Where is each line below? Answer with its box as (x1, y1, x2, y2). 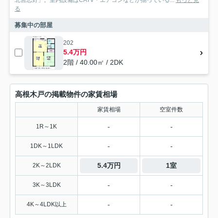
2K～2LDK (32, 162, 61, 169)
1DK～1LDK (30, 142, 63, 149)
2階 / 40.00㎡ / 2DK (63, 58, 123, 66)
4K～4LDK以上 (26, 200, 67, 208)
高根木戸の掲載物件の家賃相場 (15, 90, 117, 98)
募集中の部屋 (15, 21, 53, 29)
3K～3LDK (32, 181, 61, 188)
